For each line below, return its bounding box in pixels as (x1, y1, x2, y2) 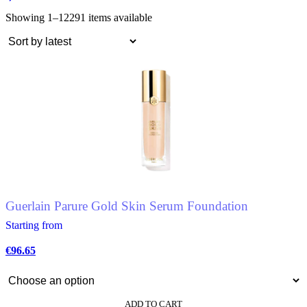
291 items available (69, 11, 152, 23)
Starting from (5, 219, 62, 231)
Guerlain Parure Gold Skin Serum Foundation (5, 199, 248, 214)
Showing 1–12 (5, 11, 69, 23)
